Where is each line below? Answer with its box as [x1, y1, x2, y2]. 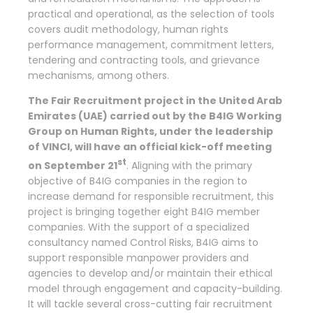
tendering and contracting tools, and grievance [28, 53, 260, 68]
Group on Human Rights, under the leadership [28, 124, 273, 139]
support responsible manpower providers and [28, 250, 249, 265]
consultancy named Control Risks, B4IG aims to [28, 235, 259, 249]
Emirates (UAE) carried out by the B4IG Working [28, 109, 282, 124]
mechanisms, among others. [28, 68, 169, 83]
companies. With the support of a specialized [28, 219, 249, 234]
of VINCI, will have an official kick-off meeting [28, 140, 272, 154]
